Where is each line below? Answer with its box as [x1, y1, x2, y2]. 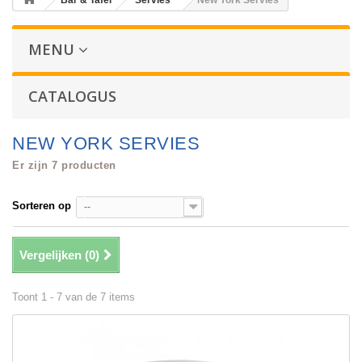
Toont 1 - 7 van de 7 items [12, 291, 135, 304]
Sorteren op [12, 200, 71, 213]
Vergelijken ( [19, 248, 89, 263]
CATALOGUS [28, 86, 116, 107]
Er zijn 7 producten [12, 159, 116, 172]
